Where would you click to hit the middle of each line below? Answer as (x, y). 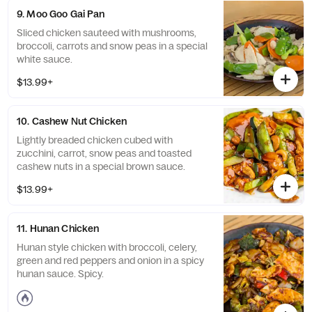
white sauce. (45, 59)
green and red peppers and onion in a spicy (110, 260)
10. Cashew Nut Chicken (72, 121)
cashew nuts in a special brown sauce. (101, 166)
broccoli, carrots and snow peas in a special (112, 46)
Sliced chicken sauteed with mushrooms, (107, 33)
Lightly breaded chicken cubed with (95, 140)
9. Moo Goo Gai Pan (61, 14)
